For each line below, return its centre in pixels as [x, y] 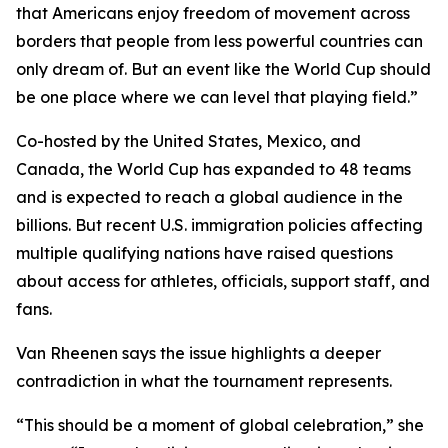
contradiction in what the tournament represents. [204, 381]
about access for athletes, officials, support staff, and [223, 281]
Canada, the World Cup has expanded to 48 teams [213, 169]
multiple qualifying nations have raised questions [204, 253]
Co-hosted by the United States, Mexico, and [188, 141]
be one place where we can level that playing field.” [217, 97]
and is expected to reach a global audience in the [209, 197]
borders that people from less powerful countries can [219, 41]
